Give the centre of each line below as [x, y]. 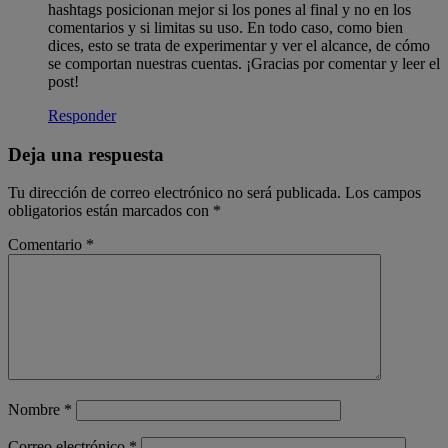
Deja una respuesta [86, 154]
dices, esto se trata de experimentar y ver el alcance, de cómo [239, 45]
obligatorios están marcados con [110, 211]
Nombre [36, 410]
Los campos [383, 193]
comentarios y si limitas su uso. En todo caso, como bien [225, 27]
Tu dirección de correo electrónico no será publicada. [174, 193]
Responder [82, 115]
